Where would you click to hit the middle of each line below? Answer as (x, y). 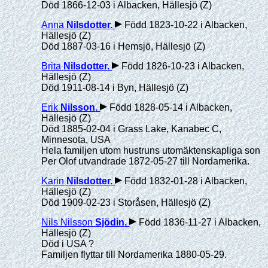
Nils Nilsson (67, 222)
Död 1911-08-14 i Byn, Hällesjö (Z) (115, 88)
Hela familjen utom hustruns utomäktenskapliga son (151, 150)
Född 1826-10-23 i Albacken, (182, 66)
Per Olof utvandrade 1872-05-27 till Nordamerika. (146, 161)
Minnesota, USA (76, 140)
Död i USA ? (68, 244)
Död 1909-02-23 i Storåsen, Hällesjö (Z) (126, 202)
